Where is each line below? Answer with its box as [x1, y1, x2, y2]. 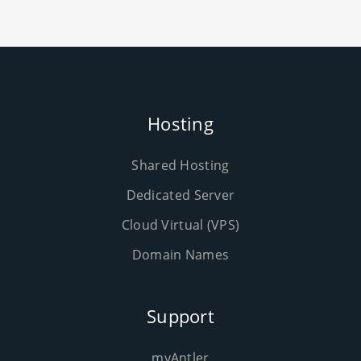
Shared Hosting [131, 156, 230, 174]
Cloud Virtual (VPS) [121, 216, 240, 234]
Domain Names [131, 246, 230, 263]
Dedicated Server [126, 186, 235, 204]
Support [146, 304, 215, 328]
